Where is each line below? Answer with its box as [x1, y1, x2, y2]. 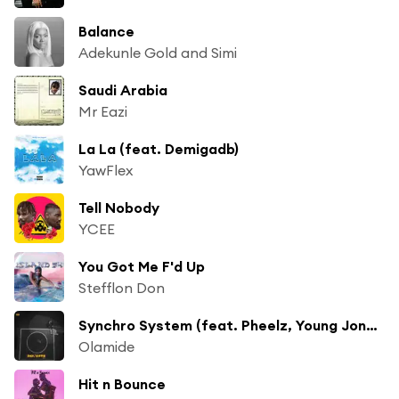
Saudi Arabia [78, 80, 167, 99]
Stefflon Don [78, 278, 165, 297]
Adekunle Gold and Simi [78, 43, 237, 61]
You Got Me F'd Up [78, 256, 205, 275]
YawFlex [78, 160, 133, 179]
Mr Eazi [78, 102, 127, 120]
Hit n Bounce [78, 374, 166, 393]
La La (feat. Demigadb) [78, 139, 239, 158]
